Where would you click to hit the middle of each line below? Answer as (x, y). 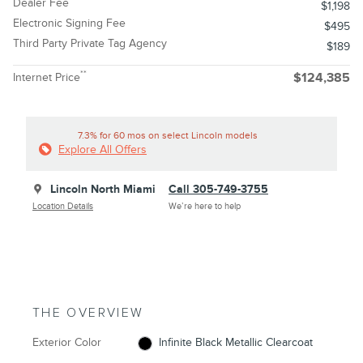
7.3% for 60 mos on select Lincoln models (168, 136)
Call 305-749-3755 (218, 190)
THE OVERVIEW (88, 314)
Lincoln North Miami (103, 190)
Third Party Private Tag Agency (90, 44)
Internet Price (47, 78)
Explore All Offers (102, 150)
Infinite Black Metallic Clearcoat (235, 343)
